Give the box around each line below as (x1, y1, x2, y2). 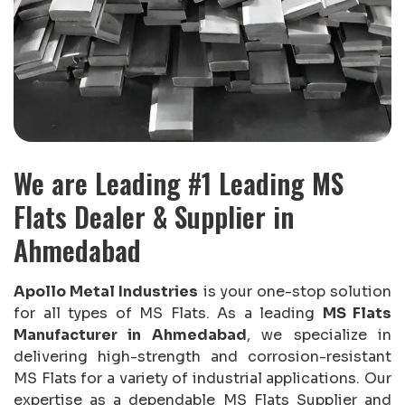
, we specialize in (246, 325, 392, 344)
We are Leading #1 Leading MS (14, 162, 344, 203)
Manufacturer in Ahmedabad (14, 325, 247, 344)
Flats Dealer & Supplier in (14, 195, 294, 237)
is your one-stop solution (198, 281, 392, 301)
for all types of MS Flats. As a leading (14, 303, 323, 323)
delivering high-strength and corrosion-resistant (14, 346, 391, 366)
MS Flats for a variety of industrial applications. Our (14, 368, 391, 388)
